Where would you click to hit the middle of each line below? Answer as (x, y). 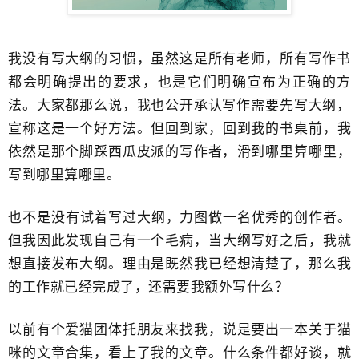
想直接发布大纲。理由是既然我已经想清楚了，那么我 (179, 264)
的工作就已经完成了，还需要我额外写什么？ (148, 287)
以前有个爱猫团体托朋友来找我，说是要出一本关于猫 (179, 330)
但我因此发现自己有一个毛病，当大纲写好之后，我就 (179, 241)
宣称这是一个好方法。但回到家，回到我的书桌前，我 (179, 129)
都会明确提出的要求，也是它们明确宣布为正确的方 (179, 82)
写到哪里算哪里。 (64, 175)
